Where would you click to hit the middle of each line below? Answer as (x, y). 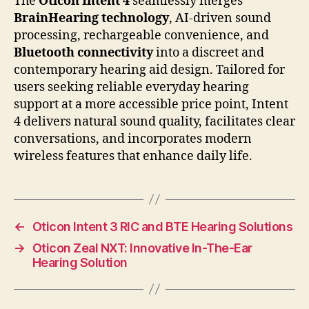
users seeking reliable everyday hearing (131, 87)
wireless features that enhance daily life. (133, 156)
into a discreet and (209, 52)
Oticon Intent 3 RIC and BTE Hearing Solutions (162, 226)
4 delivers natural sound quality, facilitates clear (154, 121)
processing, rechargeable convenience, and (141, 35)
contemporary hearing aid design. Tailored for (149, 70)
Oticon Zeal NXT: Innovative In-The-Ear (142, 248)
